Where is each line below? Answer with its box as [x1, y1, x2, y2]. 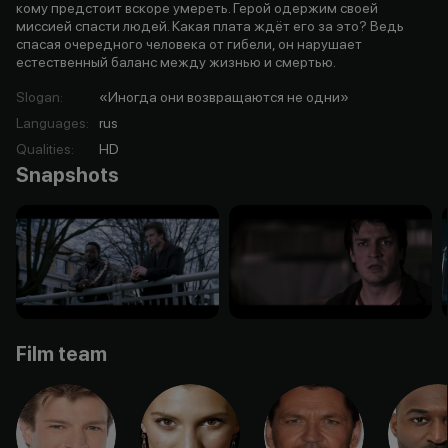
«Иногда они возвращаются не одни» [99, 88, 349, 105]
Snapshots [16, 162, 119, 187]
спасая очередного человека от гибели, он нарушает [16, 35, 362, 52]
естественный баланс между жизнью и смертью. [16, 53, 336, 70]
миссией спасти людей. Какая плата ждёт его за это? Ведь [16, 17, 404, 34]
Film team [16, 341, 107, 366]
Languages [16, 114, 86, 131]
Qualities [16, 140, 71, 157]
